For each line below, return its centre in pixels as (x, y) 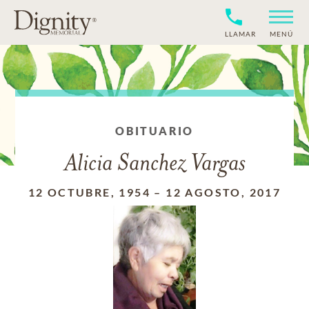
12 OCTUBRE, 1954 (89, 192)
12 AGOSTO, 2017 (223, 192)
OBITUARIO (154, 131)
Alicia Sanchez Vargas (154, 165)
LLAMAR (240, 34)
